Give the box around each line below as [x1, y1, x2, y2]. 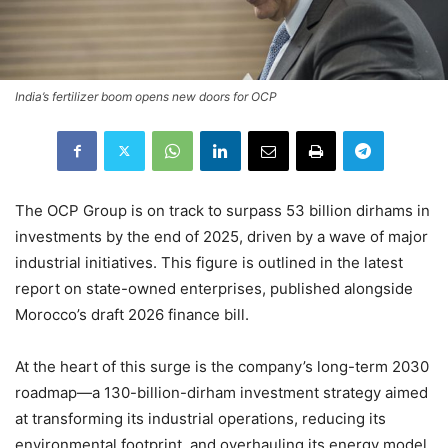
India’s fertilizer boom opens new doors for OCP [15, 88, 277, 104]
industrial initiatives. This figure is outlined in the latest [15, 252, 403, 272]
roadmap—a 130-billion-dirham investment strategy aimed [15, 382, 428, 402]
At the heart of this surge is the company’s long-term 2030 [15, 356, 429, 376]
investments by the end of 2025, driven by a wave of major [15, 226, 428, 246]
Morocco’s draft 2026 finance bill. [15, 304, 249, 324]
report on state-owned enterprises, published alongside [15, 278, 413, 298]
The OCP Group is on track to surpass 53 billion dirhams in [15, 200, 430, 220]
